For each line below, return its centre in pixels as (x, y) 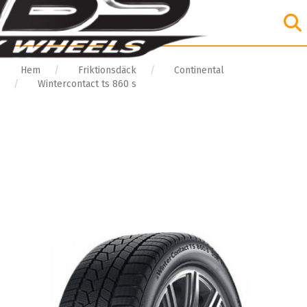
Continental (199, 70)
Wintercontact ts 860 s (87, 84)
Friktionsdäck (107, 70)
